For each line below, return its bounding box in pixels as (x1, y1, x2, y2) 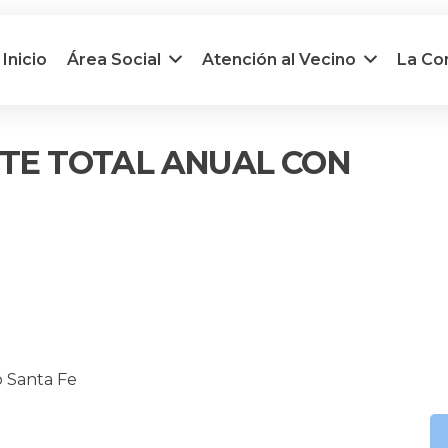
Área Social (66, 50, 161, 69)
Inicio (2, 50, 47, 69)
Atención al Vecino (202, 50, 357, 69)
